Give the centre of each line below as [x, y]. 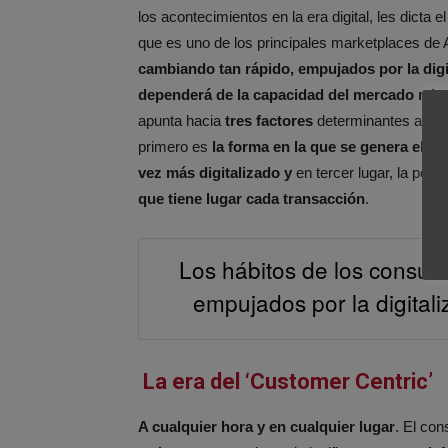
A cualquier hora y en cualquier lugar [266, 427]
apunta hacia [181, 120]
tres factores [269, 120]
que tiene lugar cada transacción [251, 198]
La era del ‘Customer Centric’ [288, 382]
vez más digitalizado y [215, 172]
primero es [175, 146]
